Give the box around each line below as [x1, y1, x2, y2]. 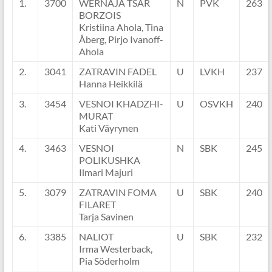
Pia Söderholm [78, 255, 140, 267]
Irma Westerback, [78, 243, 152, 255]
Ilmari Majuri [78, 166, 133, 178]
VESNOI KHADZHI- [78, 98, 163, 110]
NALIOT [78, 231, 114, 243]
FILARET [78, 199, 116, 211]
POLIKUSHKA [78, 154, 140, 166]
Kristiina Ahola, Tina [78, 21, 163, 33]
